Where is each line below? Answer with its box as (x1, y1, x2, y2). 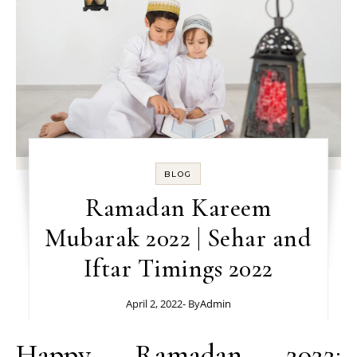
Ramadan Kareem (85, 191, 272, 223)
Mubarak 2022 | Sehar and (45, 222, 312, 253)
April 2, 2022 (125, 296, 182, 311)
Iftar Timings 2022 (83, 252, 273, 284)
